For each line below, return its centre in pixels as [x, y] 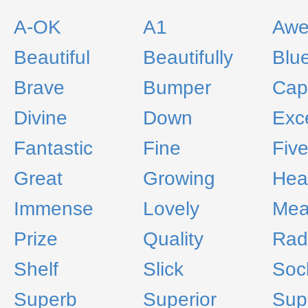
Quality [173, 239]
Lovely [171, 209]
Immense [54, 209]
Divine [41, 118]
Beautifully [188, 57]
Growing [179, 178]
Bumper [177, 88]
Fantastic [53, 148]
